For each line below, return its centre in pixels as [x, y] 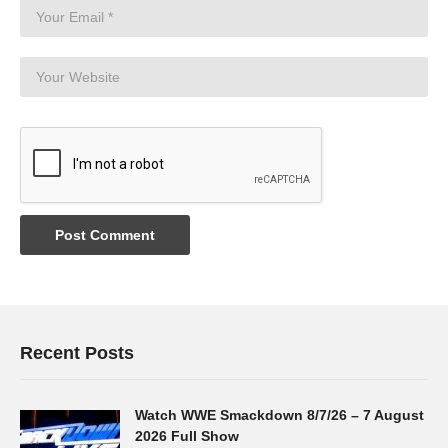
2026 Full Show [187, 435]
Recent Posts [77, 352]
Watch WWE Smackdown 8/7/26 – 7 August [279, 414]
